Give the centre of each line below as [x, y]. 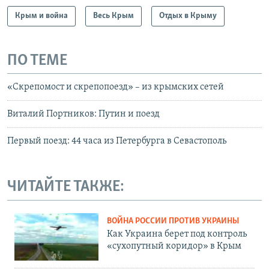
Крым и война [41, 16]
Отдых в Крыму [188, 16]
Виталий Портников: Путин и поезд [83, 114]
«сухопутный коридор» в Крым [174, 246]
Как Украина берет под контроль [177, 234]
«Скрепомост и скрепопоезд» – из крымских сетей [116, 87]
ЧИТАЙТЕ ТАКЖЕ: [66, 187]
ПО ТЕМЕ [37, 61]
